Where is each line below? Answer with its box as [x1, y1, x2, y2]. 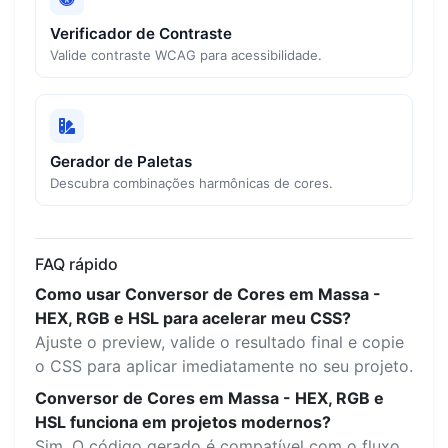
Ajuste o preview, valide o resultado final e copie [35, 331, 404, 352]
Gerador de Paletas [49, 151, 192, 171]
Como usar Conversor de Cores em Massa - [35, 283, 381, 304]
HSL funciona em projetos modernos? [35, 411, 331, 432]
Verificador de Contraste [49, 24, 232, 44]
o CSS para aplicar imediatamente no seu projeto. [35, 355, 413, 376]
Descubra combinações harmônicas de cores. [49, 175, 333, 192]
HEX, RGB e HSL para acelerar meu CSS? [35, 307, 351, 328]
